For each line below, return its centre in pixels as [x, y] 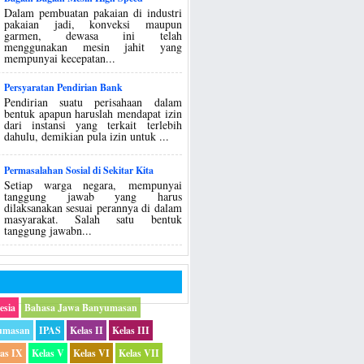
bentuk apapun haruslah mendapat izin [93, 114]
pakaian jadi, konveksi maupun [93, 24]
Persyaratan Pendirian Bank [64, 88]
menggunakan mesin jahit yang [93, 46]
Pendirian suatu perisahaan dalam [93, 102]
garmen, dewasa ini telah [93, 35]
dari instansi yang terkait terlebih [93, 125]
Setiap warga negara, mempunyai [93, 184]
